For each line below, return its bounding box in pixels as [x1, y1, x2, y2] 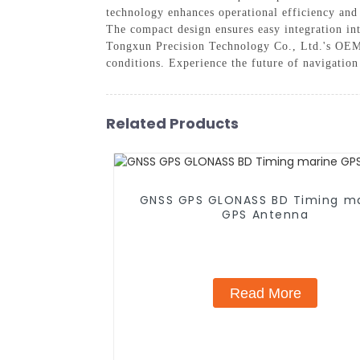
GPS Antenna [222, 207, 309, 223]
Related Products [106, 112, 239, 133]
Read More [229, 284, 301, 301]
